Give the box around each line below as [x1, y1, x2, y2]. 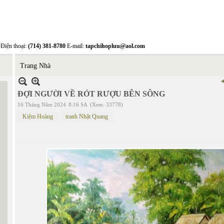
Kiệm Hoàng [22, 113, 53, 120]
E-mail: [65, 42, 85, 49]
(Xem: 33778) [90, 101, 123, 107]
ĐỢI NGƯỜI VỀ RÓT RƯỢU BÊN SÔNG [17, 89, 165, 98]
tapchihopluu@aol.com [85, 42, 145, 49]
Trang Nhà [20, 62, 50, 69]
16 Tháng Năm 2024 [17, 101, 66, 107]
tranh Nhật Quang [65, 113, 108, 120]
